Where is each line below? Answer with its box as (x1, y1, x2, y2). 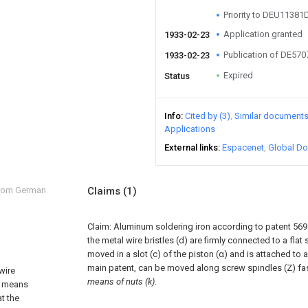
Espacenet (222, 142, 264, 153)
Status (164, 71, 190, 81)
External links (164, 142, 218, 153)
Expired (223, 70, 253, 80)
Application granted (223, 29, 302, 39)
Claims (87, 185, 123, 197)
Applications (164, 124, 215, 134)
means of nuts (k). (87, 276, 157, 287)
